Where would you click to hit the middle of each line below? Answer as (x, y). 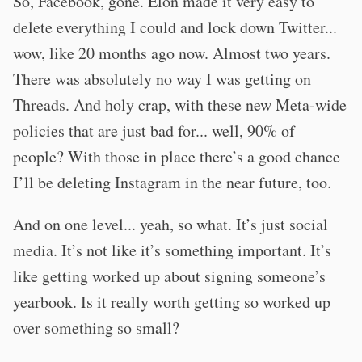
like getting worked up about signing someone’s (169, 276)
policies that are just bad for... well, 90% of (154, 130)
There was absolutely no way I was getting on (162, 79)
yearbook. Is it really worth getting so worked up (172, 302)
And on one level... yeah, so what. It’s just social (170, 224)
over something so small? (96, 328)
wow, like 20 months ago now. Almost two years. (172, 53)
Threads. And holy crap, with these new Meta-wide (180, 105)
